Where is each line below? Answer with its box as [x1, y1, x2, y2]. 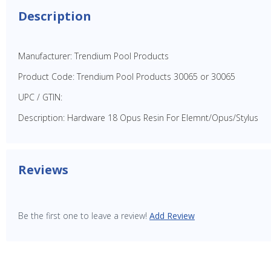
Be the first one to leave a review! [18, 209, 147, 221]
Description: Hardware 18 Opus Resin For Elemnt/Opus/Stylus [18, 111, 258, 123]
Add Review [149, 209, 195, 221]
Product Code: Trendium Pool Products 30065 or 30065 [18, 70, 235, 82]
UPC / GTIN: [18, 91, 62, 103]
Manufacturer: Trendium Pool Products [18, 50, 169, 62]
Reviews [18, 161, 68, 178]
